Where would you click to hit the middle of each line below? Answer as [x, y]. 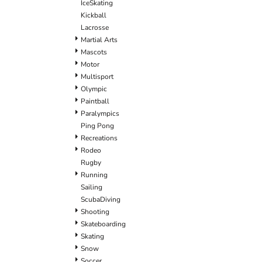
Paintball [95, 101]
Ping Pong [97, 125]
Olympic [94, 89]
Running [94, 175]
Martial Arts [99, 39]
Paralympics [100, 113]
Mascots [94, 52]
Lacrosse [95, 27]
